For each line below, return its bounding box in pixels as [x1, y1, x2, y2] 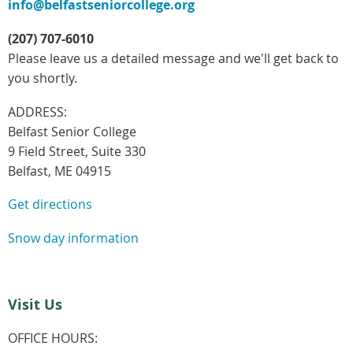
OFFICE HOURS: [8, 329, 98, 347]
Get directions [8, 195, 92, 214]
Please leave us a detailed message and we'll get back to [8, 49, 339, 67]
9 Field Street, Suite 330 [8, 142, 146, 160]
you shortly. [8, 69, 77, 87]
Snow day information [8, 229, 139, 247]
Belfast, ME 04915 [8, 162, 111, 180]
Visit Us [8, 295, 62, 315]
